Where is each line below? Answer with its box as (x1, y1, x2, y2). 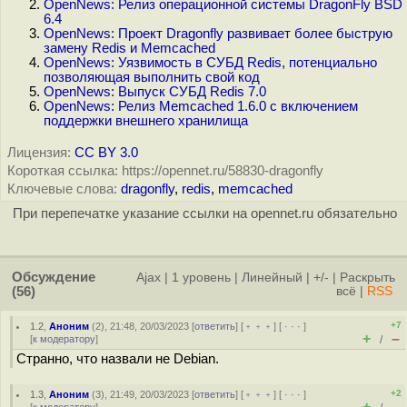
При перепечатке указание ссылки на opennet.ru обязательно (12, 206, 397, 221)
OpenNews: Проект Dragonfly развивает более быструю (44, 26, 392, 41)
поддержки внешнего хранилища (44, 114, 248, 128)
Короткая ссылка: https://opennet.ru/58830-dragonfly (7, 164, 323, 178)
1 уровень (172, 271, 231, 284)
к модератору (33, 333, 95, 344)
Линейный (242, 271, 303, 284)
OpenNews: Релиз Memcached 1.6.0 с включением (44, 99, 358, 114)
